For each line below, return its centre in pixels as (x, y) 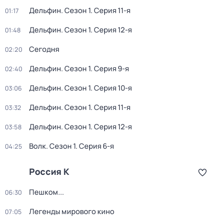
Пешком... (46, 192)
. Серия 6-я (95, 146)
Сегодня (44, 49)
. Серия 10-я (111, 88)
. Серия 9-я (110, 69)
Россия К (49, 171)
